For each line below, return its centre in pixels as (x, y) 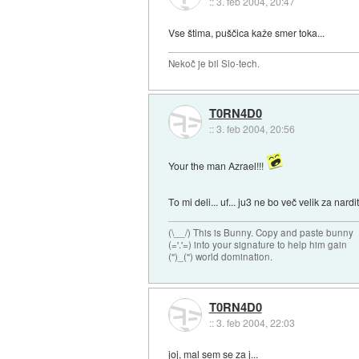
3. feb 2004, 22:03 (255, 322)
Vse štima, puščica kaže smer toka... (247, 32)
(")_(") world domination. (221, 257)
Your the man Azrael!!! (218, 166)
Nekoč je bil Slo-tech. (214, 63)
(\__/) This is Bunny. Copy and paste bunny (261, 233)
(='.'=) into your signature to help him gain (258, 245)
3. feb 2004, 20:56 (255, 129)
